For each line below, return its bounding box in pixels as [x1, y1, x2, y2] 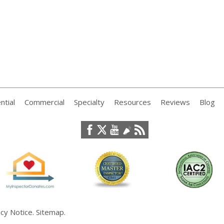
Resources [113, 97, 151, 107]
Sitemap [35, 207, 64, 217]
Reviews [160, 97, 190, 107]
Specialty [73, 97, 104, 107]
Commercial [24, 97, 64, 107]
